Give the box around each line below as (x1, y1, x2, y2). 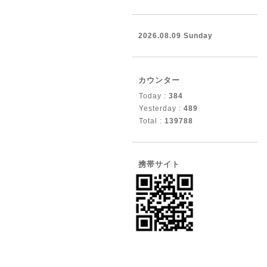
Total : (139, 117, 164, 125)
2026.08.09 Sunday (138, 32, 213, 40)
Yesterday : (139, 104, 184, 113)
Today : (139, 92, 169, 100)
